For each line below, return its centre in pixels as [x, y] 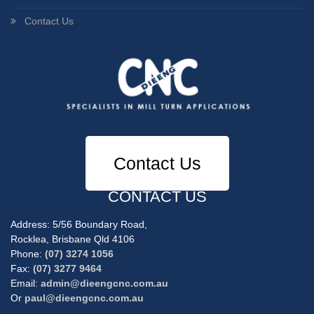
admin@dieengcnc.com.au [104, 283]
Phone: [28, 253]
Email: [26, 283]
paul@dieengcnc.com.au [84, 298]
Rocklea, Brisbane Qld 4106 [73, 239]
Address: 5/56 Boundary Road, [79, 224]
